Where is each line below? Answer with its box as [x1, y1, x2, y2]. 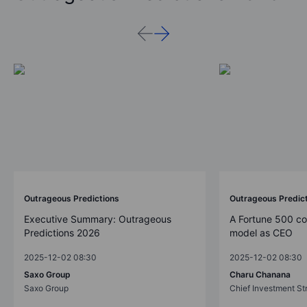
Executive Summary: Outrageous [24, 213, 171, 225]
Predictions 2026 [24, 227, 100, 239]
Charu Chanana [230, 269, 291, 280]
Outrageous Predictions [24, 193, 119, 204]
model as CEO [230, 227, 293, 239]
